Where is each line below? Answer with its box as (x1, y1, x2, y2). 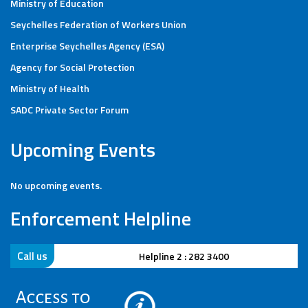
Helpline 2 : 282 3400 (138, 249, 229, 263)
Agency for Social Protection (10, 60, 135, 74)
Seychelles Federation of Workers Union (10, 17, 186, 32)
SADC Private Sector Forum (10, 102, 129, 117)
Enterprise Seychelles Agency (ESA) (10, 38, 164, 53)
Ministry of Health (10, 81, 89, 96)
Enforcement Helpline (10, 203, 191, 233)
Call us (17, 248, 47, 264)
